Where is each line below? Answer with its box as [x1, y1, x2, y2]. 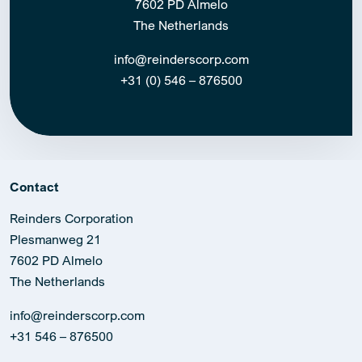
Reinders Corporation [10, 209, 133, 226]
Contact [10, 178, 59, 195]
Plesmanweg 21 [10, 230, 101, 247]
